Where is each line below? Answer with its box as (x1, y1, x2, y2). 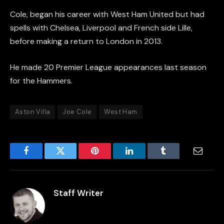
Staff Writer (53, 187, 103, 198)
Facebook (25, 153, 60, 163)
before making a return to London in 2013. (10, 36, 162, 47)
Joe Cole (62, 107, 92, 116)
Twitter (59, 153, 86, 163)
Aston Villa (15, 107, 50, 116)
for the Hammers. (10, 75, 72, 86)
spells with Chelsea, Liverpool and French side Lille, (10, 22, 192, 33)
